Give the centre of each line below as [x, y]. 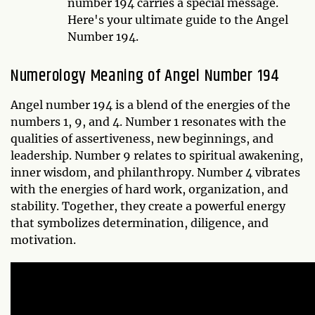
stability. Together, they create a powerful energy [148, 206]
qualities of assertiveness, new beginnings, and [142, 139]
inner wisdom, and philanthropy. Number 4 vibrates [155, 172]
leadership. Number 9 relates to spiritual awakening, [157, 155]
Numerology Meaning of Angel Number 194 [145, 76]
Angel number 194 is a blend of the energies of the [150, 105]
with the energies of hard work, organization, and [149, 189]
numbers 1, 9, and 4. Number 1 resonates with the [148, 122]
